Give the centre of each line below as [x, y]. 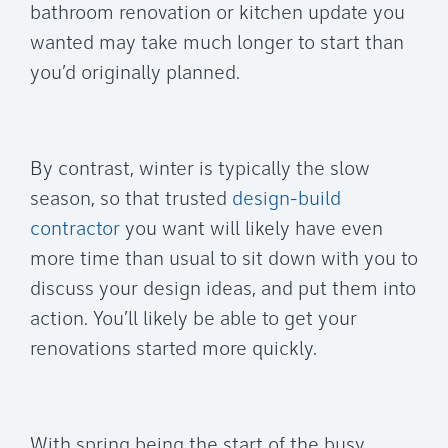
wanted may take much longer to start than [217, 44]
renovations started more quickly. [173, 350]
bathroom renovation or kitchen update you [217, 14]
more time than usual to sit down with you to [224, 260]
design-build [286, 200]
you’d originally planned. [135, 74]
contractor [75, 230]
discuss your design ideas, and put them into [223, 290]
